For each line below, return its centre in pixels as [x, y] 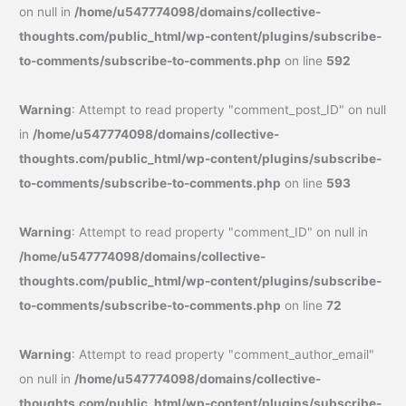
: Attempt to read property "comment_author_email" [223, 355]
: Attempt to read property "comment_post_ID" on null [229, 110]
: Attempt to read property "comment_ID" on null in [220, 232]
